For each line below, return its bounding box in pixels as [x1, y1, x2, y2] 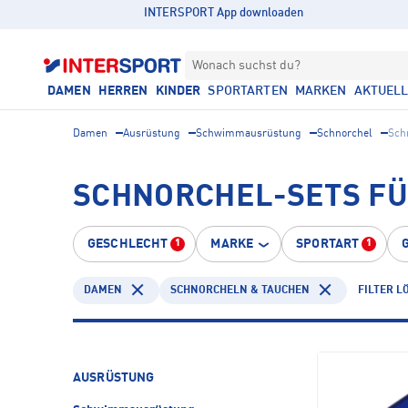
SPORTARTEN [208, 85, 288, 97]
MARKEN [294, 85, 347, 97]
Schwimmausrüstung [196, 128, 301, 139]
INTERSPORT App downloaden [144, 7, 304, 19]
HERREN [97, 85, 148, 97]
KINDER [155, 85, 201, 97]
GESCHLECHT [87, 238, 168, 250]
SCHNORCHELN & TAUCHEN [170, 284, 310, 296]
